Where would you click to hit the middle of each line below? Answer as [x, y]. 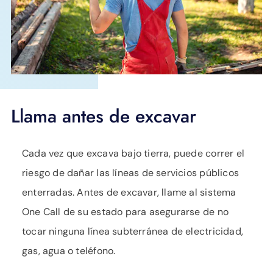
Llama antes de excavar [104, 116]
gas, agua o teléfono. [69, 250]
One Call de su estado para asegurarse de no [125, 211]
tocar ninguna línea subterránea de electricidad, [133, 231]
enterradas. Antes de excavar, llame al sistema [129, 192]
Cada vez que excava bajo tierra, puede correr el [133, 153]
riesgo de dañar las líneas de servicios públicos [130, 172]
